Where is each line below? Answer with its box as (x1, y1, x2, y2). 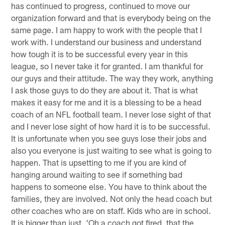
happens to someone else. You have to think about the (11, 181, 207, 191)
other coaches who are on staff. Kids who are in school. (11, 205, 211, 215)
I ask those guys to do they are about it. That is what (11, 84, 198, 95)
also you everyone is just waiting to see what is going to (11, 145, 212, 155)
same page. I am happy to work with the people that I (11, 24, 202, 35)
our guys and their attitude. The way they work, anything (11, 72, 213, 83)
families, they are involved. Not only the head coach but (11, 193, 212, 203)
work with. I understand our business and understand (11, 36, 202, 47)
